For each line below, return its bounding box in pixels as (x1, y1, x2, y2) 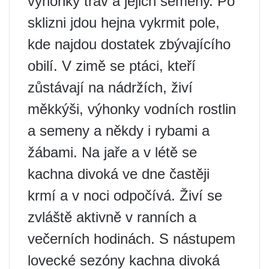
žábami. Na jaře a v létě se (28, 144, 197, 160)
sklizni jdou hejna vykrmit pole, (28, 14, 220, 31)
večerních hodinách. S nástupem (28, 231, 235, 247)
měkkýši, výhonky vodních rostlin (28, 101, 236, 117)
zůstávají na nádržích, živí (28, 79, 193, 95)
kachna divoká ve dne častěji (28, 166, 210, 182)
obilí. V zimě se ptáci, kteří (28, 58, 196, 74)
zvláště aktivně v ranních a (28, 209, 196, 225)
